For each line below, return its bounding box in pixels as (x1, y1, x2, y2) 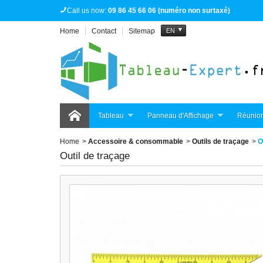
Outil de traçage (60, 150, 130, 161)
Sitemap (129, 27, 155, 35)
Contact (92, 27, 116, 35)
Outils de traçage (192, 137, 249, 146)
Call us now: (67, 6, 108, 15)
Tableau (98, 112, 124, 120)
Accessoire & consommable (88, 137, 183, 146)
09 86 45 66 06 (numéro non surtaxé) (108, 6, 230, 15)
